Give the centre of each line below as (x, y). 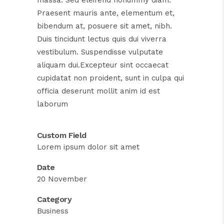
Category (54, 199)
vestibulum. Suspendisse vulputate (100, 52)
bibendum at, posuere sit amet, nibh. (104, 26)
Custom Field (62, 135)
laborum (52, 104)
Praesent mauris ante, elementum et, (106, 13)
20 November (62, 179)
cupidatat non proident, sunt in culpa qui (110, 78)
